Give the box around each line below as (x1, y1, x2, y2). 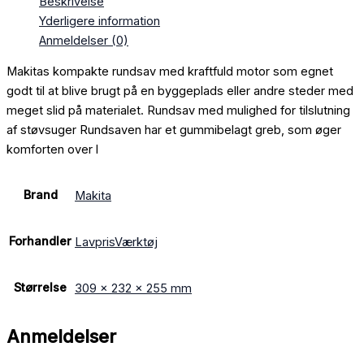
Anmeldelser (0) (39, 32, 128, 48)
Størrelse (14, 280, 67, 296)
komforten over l (6, 142, 98, 158)
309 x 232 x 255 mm (75, 280, 192, 296)
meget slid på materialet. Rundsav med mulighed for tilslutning (6, 103, 350, 119)
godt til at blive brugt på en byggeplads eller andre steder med (6, 84, 353, 99)
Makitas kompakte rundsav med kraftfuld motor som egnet (6, 64, 333, 80)
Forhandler (9, 234, 71, 249)
